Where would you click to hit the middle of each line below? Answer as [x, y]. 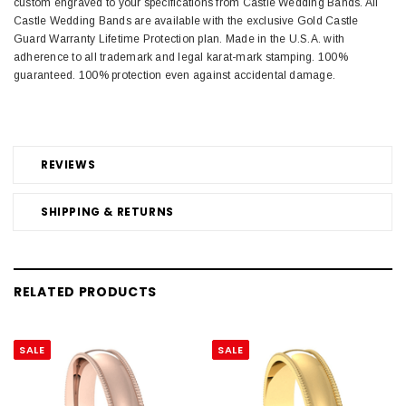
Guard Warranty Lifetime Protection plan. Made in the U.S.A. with [179, 39]
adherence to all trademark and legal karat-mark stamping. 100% [181, 58]
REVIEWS [68, 165]
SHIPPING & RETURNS [107, 212]
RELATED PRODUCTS [86, 292]
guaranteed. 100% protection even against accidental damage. [175, 76]
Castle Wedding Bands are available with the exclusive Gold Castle [186, 21]
